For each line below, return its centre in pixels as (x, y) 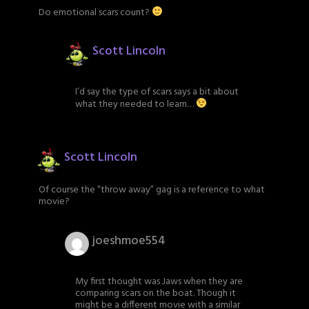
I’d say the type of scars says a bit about (157, 92)
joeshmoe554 (129, 241)
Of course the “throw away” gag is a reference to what (152, 190)
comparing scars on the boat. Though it (156, 294)
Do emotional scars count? (95, 12)
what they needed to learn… (136, 104)
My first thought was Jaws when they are (159, 282)
